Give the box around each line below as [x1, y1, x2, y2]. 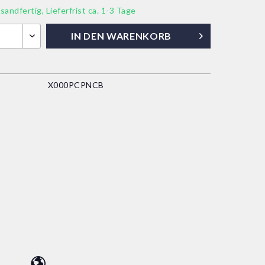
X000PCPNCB [47, 80, 104, 90]
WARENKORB [106, 30, 172, 41]
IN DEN [71, 30, 105, 41]
